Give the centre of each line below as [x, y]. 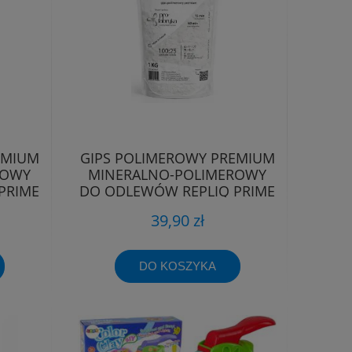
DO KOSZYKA [177, 266]
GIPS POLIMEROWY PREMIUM [177, 158]
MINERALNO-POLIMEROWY [177, 174]
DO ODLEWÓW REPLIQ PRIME [177, 191]
